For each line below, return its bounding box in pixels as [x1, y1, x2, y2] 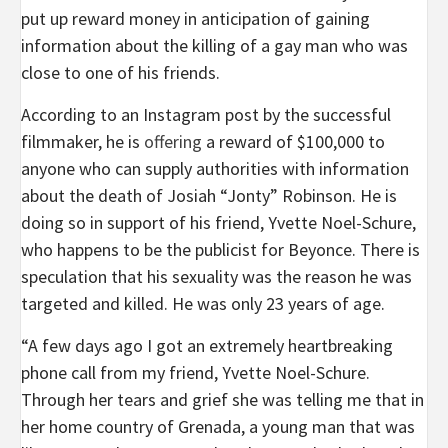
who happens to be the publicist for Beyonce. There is [21, 237, 420, 261]
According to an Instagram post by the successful [21, 102, 391, 126]
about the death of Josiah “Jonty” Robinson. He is [21, 183, 397, 207]
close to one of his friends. [21, 60, 220, 84]
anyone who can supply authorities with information [21, 156, 409, 180]
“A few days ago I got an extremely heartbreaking [21, 333, 393, 357]
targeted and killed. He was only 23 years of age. [21, 291, 385, 315]
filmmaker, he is [21, 129, 144, 153]
